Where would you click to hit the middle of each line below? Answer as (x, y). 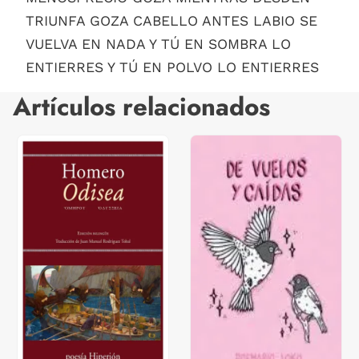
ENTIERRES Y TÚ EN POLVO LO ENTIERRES (172, 67)
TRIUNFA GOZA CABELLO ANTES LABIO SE (171, 20)
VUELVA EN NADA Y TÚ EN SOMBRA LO (158, 44)
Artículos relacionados (141, 107)
